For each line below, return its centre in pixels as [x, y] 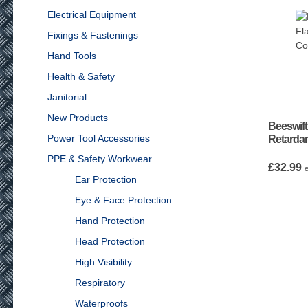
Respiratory [100, 283]
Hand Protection [110, 221]
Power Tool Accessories [98, 138]
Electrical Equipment [91, 14]
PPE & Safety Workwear [99, 159]
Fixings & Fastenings [92, 35]
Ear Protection [106, 179]
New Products [77, 118]
